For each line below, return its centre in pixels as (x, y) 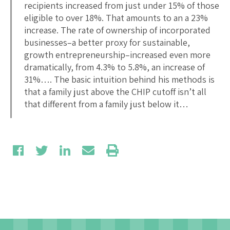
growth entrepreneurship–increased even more (117, 54)
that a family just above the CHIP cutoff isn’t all (115, 91)
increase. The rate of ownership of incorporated (117, 30)
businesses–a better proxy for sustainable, (107, 42)
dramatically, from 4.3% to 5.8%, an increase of (114, 67)
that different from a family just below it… (106, 104)
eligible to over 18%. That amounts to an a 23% (116, 17)
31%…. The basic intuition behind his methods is (119, 79)
